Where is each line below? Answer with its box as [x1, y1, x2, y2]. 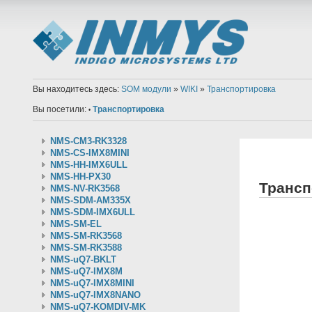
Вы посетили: [32, 104, 86, 115]
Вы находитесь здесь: [32, 84, 121, 95]
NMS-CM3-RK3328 [49, 136, 127, 146]
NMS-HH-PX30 [49, 171, 111, 182]
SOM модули [120, 84, 171, 95]
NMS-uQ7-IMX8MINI [49, 278, 134, 288]
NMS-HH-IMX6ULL [49, 159, 127, 170]
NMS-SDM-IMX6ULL [49, 207, 135, 217]
